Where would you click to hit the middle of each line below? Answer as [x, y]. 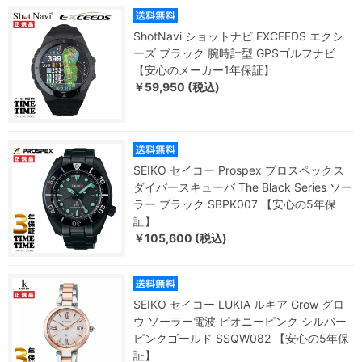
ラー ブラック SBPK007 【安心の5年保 [235, 204]
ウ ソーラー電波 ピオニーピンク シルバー [240, 321]
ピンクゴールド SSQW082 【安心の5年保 [241, 338]
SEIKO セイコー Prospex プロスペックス [239, 170]
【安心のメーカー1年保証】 [204, 70]
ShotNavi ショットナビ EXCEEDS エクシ [238, 36]
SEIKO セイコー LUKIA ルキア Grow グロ [239, 304]
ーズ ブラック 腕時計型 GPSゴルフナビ [234, 53]
